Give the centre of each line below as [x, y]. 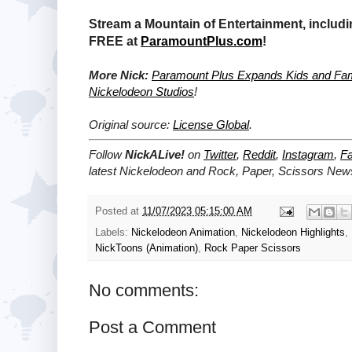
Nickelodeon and [164, 171]
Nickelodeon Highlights [293, 232]
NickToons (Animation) [147, 248]
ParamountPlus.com [202, 41]
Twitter [220, 155]
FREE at [115, 41]
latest [104, 171]
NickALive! [155, 155]
